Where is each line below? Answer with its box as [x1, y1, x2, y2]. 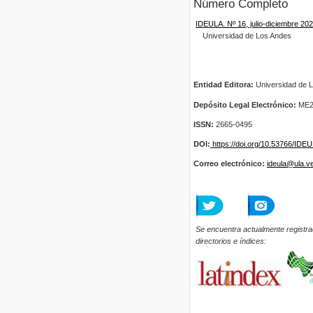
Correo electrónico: [194, 159, 267, 168]
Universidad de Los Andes [203, 31, 291, 41]
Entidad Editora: [194, 80, 256, 89]
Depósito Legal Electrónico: [194, 100, 296, 109]
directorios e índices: [196, 237, 266, 246]
